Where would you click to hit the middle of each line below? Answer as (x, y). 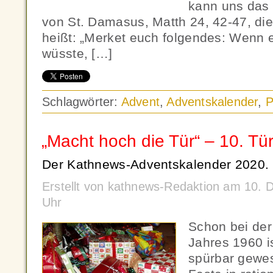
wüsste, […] (77, 53)
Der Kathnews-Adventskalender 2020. (156, 164)
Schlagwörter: (82, 102)
